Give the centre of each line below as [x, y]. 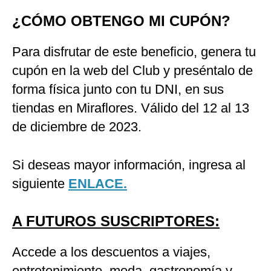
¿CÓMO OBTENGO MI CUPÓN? [121, 21]
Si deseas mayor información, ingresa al [129, 165]
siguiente [40, 184]
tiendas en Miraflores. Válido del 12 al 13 [131, 108]
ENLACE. [98, 184]
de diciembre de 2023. [77, 127]
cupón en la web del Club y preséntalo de [132, 71]
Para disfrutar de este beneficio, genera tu [134, 52]
